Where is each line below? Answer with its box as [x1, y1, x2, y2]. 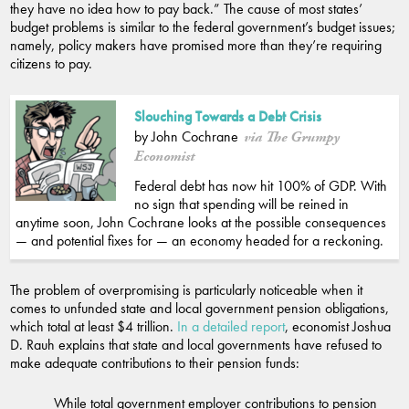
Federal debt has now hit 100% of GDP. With [134, 175, 387, 195]
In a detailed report [177, 316, 285, 336]
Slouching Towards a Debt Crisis [134, 106, 321, 126]
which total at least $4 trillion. [10, 316, 177, 336]
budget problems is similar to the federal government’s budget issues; [10, 16, 395, 37]
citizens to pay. [10, 53, 92, 73]
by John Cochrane [134, 126, 238, 146]
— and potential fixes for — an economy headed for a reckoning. [16, 230, 383, 250]
